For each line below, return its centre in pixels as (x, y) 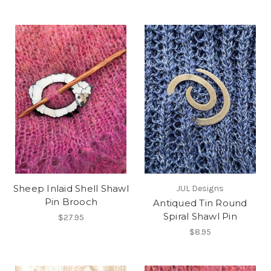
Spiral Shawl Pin (200, 216)
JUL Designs (200, 188)
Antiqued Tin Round (200, 203)
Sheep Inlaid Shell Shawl (71, 188)
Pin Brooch (71, 201)
